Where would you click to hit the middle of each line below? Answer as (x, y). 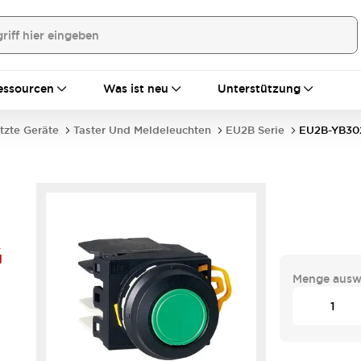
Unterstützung (259, 89)
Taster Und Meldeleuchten (142, 130)
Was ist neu (136, 89)
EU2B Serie (255, 130)
